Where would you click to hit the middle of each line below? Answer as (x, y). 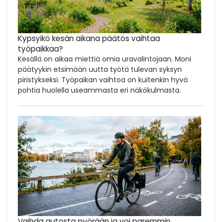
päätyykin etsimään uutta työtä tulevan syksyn (100, 69)
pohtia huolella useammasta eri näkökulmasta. (99, 90)
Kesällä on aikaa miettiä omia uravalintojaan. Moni (105, 59)
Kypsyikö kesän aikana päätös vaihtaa (89, 38)
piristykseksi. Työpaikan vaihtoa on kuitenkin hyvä (103, 80)
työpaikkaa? (40, 49)
